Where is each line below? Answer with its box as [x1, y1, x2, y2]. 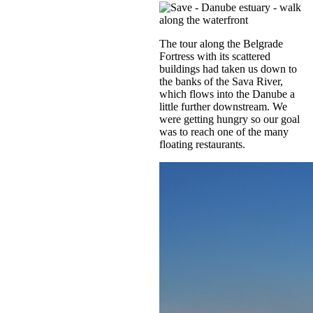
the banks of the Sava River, [159, 75, 283, 87]
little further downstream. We [159, 100, 287, 112]
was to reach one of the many [159, 125, 289, 138]
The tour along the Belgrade [159, 37, 283, 50]
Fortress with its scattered [159, 50, 270, 62]
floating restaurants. [159, 138, 245, 150]
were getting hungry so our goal [159, 112, 300, 125]
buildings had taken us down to [159, 62, 297, 75]
